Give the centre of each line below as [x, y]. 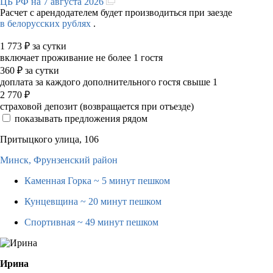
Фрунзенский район [76, 160]
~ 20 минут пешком [121, 201]
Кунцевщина [52, 201]
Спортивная [51, 222]
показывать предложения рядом [81, 118]
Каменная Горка [59, 180]
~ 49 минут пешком [118, 222]
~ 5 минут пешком [132, 180]
